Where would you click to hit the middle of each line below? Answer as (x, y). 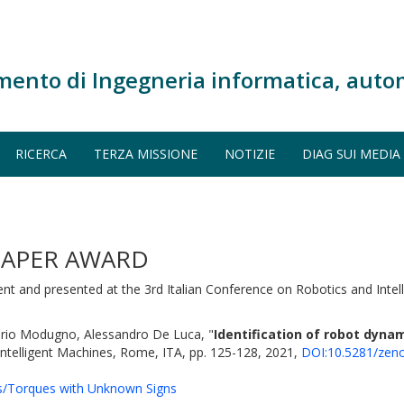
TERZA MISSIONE (146, 154)
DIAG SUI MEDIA (351, 154)
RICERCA (41, 154)
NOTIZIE (250, 154)
